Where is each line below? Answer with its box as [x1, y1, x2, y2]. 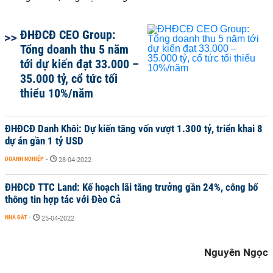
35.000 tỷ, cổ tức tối [20, 71, 118, 86]
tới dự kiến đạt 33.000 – [20, 57, 139, 71]
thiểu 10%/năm [20, 86, 93, 101]
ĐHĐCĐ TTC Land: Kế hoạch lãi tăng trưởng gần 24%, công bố [5, 181, 258, 193]
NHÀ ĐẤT [5, 214, 27, 221]
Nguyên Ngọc [204, 246, 268, 258]
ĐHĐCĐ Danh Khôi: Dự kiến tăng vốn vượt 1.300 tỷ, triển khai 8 [5, 122, 263, 135]
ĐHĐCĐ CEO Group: [20, 27, 115, 42]
